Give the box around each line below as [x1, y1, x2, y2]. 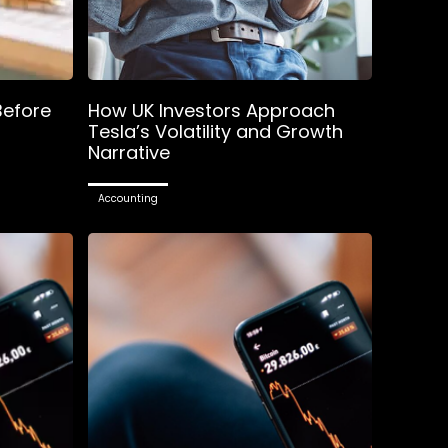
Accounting [97, 190, 158, 206]
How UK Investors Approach [87, 97, 335, 123]
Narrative [87, 139, 170, 165]
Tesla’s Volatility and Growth [87, 118, 343, 144]
